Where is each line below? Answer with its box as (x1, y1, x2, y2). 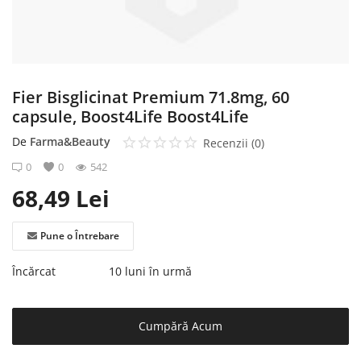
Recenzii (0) (203, 135, 264, 151)
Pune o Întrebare (39, 228, 119, 243)
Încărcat (12, 263, 56, 279)
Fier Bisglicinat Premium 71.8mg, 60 (12, 86, 289, 108)
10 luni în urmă (109, 263, 192, 279)
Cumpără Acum (139, 317, 222, 334)
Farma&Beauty (30, 134, 110, 149)
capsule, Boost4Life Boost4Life (12, 106, 249, 127)
